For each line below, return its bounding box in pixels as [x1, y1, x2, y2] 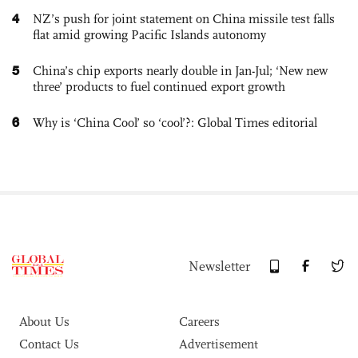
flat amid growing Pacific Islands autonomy [33, 26, 266, 42]
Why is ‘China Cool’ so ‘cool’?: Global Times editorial [33, 114, 317, 130]
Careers [179, 313, 220, 329]
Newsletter [189, 257, 250, 275]
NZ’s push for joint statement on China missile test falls [33, 10, 335, 26]
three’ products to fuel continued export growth [33, 78, 285, 94]
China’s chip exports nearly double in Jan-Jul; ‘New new [33, 62, 328, 78]
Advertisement [179, 336, 258, 352]
